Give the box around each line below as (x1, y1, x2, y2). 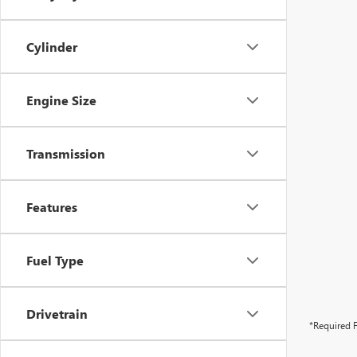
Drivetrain (26, 305, 88, 322)
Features (26, 198, 77, 215)
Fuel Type (26, 252, 84, 269)
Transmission (26, 145, 105, 162)
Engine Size (26, 92, 96, 108)
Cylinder (26, 38, 77, 55)
